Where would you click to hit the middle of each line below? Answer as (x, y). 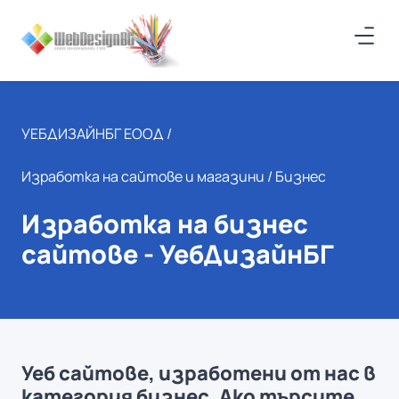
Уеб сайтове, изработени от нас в (199, 373)
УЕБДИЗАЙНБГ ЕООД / (97, 134)
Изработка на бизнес (165, 224)
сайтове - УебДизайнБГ (178, 254)
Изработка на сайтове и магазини (143, 176)
